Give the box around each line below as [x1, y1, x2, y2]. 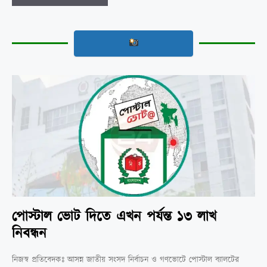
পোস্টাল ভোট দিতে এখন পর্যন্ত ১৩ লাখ [12, 206, 216, 227]
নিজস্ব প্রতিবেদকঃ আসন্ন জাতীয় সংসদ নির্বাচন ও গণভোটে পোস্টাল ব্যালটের [12, 253, 239, 266]
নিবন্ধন [12, 223, 46, 244]
